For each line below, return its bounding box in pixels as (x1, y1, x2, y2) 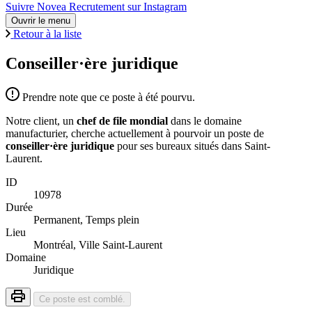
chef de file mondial (77, 114, 171, 127)
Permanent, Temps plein (33, 213, 139, 226)
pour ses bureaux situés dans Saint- (114, 139, 270, 152)
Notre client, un (6, 114, 77, 127)
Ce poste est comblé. (39, 293, 125, 304)
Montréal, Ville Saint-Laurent (33, 238, 162, 251)
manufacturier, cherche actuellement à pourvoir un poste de (6, 127, 264, 139)
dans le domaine (171, 114, 242, 127)
